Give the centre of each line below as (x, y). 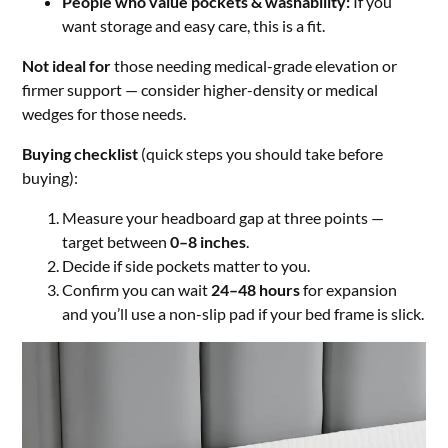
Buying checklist (80, 154)
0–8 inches (208, 242)
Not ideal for (67, 66)
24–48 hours (256, 290)
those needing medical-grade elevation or (254, 66)
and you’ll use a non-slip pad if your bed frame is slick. (243, 314)
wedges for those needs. (104, 114)
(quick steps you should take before (261, 154)
